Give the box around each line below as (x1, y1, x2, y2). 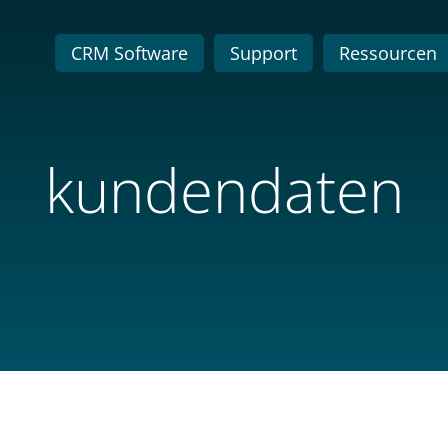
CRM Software (71, 41, 188, 66)
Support (230, 41, 297, 66)
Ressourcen (339, 41, 437, 66)
